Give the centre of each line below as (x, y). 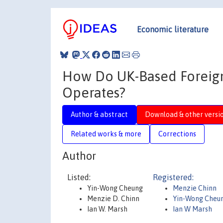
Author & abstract (99, 114)
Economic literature (173, 29)
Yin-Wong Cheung (115, 188)
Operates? (94, 92)
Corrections (177, 134)
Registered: (173, 177)
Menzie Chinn (195, 188)
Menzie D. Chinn (113, 199)
